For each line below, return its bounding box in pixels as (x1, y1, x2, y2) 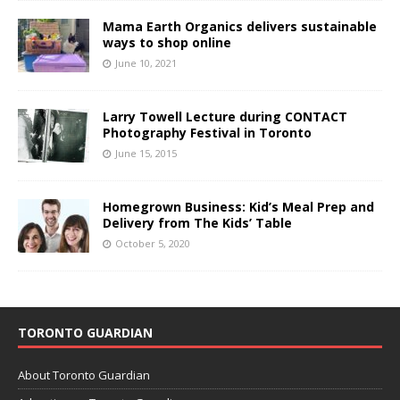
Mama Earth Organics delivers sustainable (103, 17, 377, 35)
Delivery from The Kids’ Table (103, 213, 292, 231)
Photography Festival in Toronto (103, 123, 312, 141)
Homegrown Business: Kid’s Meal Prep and (103, 197, 374, 215)
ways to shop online (103, 33, 231, 51)
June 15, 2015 (115, 146, 177, 160)
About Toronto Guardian (18, 366, 150, 383)
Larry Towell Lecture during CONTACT (103, 107, 347, 125)
